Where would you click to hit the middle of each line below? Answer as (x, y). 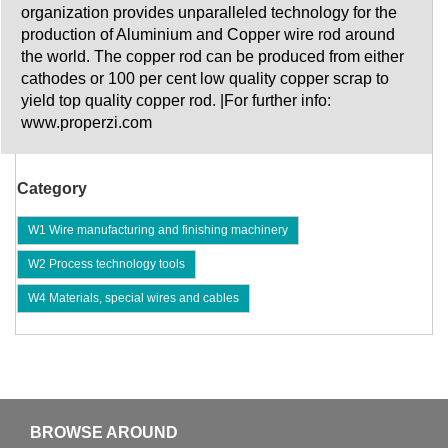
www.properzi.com (86, 123)
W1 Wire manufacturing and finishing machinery (158, 230)
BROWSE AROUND (104, 433)
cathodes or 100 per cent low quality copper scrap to (205, 79)
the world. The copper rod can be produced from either (212, 57)
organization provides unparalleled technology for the (209, 13)
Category (52, 189)
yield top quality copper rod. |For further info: (176, 101)
